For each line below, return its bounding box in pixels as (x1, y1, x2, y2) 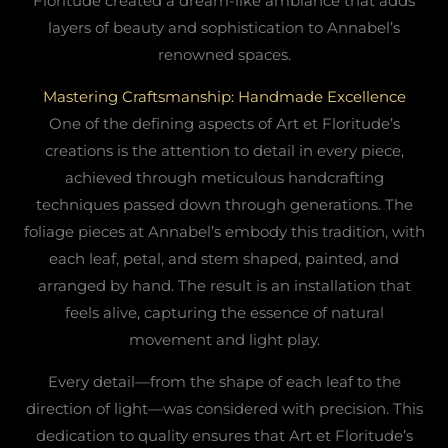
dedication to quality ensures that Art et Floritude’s (35, 425, 413, 445)
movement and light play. (128, 329, 320, 349)
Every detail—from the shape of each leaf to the (47, 371, 401, 391)
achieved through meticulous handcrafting (64, 167, 384, 187)
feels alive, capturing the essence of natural (64, 302, 384, 322)
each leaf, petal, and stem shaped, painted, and (49, 248, 399, 268)
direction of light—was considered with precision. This (25, 398, 423, 418)
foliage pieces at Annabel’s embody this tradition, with (23, 221, 425, 241)
